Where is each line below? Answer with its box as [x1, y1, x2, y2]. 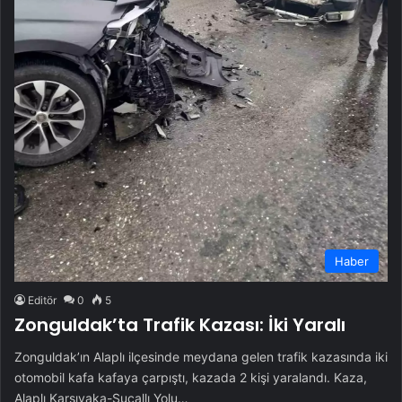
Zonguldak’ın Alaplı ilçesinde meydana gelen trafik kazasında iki [14, 348, 388, 364]
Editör [28, 293, 57, 307]
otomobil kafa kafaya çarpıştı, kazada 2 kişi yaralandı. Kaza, [14, 369, 367, 385]
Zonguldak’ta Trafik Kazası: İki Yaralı [14, 311, 345, 337]
